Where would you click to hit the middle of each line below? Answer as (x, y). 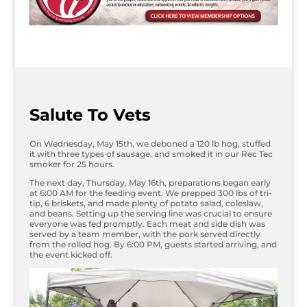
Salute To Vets (90, 114)
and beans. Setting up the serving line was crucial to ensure (150, 213)
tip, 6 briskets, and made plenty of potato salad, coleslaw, (146, 203)
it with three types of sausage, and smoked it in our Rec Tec (151, 153)
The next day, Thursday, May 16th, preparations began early (150, 182)
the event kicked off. (71, 254)
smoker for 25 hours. (72, 164)
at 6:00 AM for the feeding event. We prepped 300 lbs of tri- (150, 193)
